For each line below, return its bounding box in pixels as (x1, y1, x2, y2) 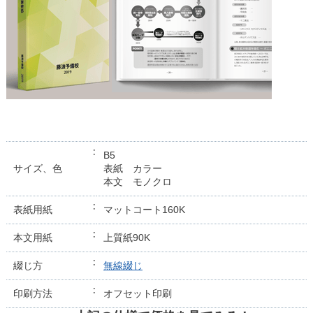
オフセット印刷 (103, 288, 172, 300)
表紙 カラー (103, 163, 162, 175)
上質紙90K (103, 232, 150, 244)
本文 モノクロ (103, 176, 172, 188)
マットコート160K (103, 204, 185, 216)
